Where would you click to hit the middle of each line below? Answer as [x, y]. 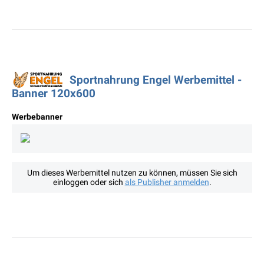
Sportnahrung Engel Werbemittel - [156, 80]
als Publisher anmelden [167, 182]
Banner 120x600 [54, 94]
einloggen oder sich [89, 182]
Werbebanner [37, 117]
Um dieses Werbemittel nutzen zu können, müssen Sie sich [132, 173]
